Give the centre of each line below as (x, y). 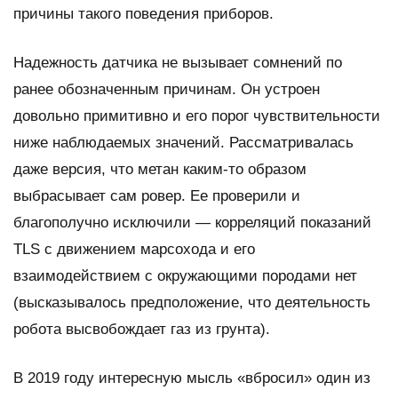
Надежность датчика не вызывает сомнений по (178, 62)
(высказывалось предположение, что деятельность (192, 302)
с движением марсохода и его (147, 249)
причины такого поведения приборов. (143, 13)
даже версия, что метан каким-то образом (160, 169)
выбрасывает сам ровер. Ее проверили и (157, 195)
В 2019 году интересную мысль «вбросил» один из (192, 378)
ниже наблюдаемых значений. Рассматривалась (183, 142)
